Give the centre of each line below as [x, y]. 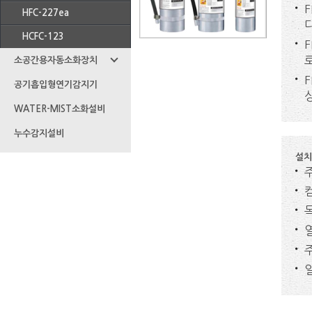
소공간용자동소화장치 [56, 60]
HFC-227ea [45, 13]
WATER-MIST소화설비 [60, 109]
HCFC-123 [43, 37]
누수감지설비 [39, 133]
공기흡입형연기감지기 [56, 85]
